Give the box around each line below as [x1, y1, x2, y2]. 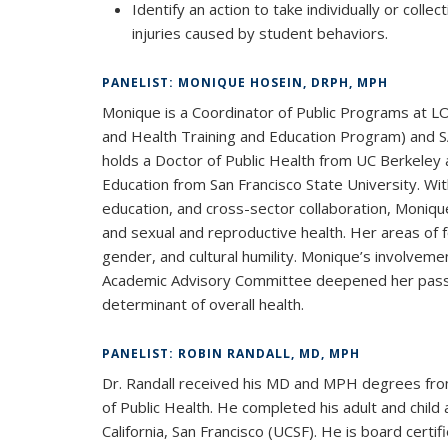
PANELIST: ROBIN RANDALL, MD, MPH [102, 344, 360, 362]
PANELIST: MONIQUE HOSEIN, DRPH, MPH [102, 73, 388, 91]
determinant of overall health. [102, 293, 304, 314]
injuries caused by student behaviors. [132, 22, 388, 43]
